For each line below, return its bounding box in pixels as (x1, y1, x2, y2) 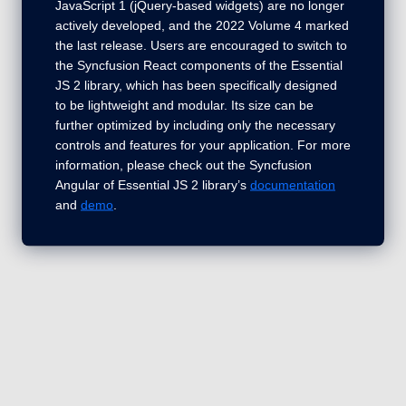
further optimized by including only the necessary (55, 117, 335, 132)
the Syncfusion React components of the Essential (55, 57, 343, 72)
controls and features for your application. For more (55, 137, 351, 152)
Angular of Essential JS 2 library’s (55, 177, 250, 192)
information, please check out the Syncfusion (55, 157, 312, 172)
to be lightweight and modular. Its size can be (55, 97, 314, 112)
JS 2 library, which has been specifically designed (55, 77, 337, 92)
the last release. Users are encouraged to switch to (55, 37, 347, 53)
